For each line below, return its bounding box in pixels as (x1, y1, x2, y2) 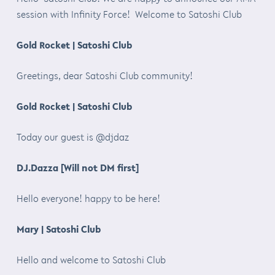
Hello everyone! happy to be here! (16, 191, 160, 205)
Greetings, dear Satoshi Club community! (16, 68, 193, 82)
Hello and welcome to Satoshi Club (16, 252, 166, 266)
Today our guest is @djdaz (16, 130, 129, 144)
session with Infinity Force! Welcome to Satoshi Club (16, 7, 242, 21)
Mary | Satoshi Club (16, 222, 101, 236)
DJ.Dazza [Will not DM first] (16, 160, 139, 174)
